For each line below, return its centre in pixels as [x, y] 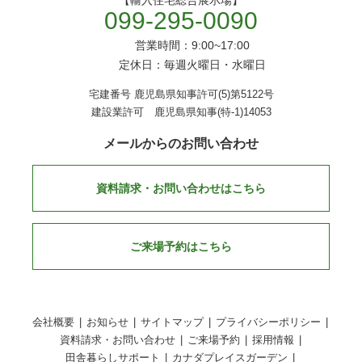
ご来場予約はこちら [181, 246]
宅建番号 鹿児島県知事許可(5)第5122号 [181, 94]
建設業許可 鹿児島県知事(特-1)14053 [181, 112]
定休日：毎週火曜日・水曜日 [181, 64]
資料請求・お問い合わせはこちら [181, 188]
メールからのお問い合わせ [181, 143]
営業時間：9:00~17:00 [181, 45]
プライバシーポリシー [268, 322]
